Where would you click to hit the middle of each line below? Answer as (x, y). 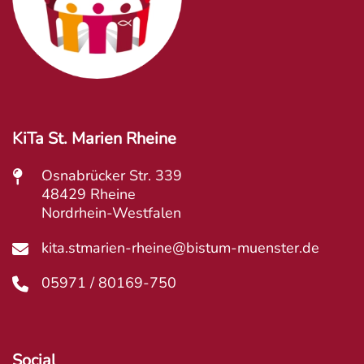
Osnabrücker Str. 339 (112, 175)
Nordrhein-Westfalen (111, 212)
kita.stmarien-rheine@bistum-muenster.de (180, 247)
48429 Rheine (89, 194)
